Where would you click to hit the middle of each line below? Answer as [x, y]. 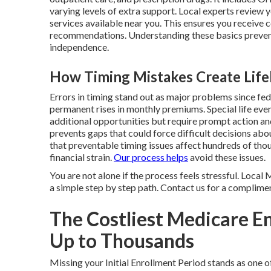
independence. [79, 47]
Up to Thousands [122, 240]
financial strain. [82, 157]
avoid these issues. [227, 157]
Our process [139, 157]
